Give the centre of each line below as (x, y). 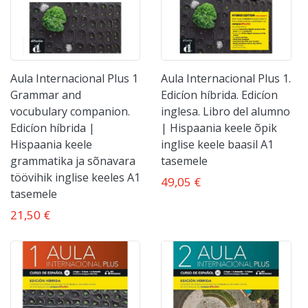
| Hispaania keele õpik (219, 128)
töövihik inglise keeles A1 (75, 177)
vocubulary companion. (70, 111)
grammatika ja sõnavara (73, 161)
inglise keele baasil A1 (218, 144)
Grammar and (46, 95)
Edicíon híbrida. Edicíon (220, 95)
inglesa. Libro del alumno (226, 111)
